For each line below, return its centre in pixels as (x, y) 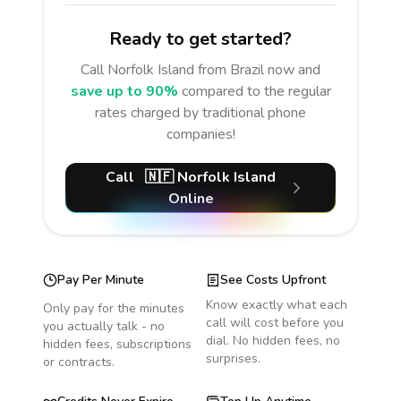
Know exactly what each (277, 305)
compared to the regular (256, 91)
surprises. (233, 358)
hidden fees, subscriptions (117, 344)
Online (191, 199)
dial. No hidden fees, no (273, 341)
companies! (200, 134)
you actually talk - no (104, 326)
